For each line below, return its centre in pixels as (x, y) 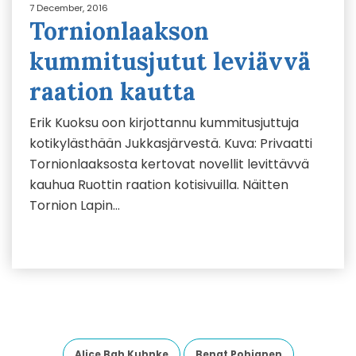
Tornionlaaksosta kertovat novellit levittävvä (169, 164)
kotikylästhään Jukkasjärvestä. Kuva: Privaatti (171, 143)
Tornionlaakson (119, 31)
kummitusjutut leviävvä (170, 61)
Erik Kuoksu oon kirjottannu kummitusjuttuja (164, 123)
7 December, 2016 (69, 8)
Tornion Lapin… (75, 205)
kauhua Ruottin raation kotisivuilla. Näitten (159, 185)
